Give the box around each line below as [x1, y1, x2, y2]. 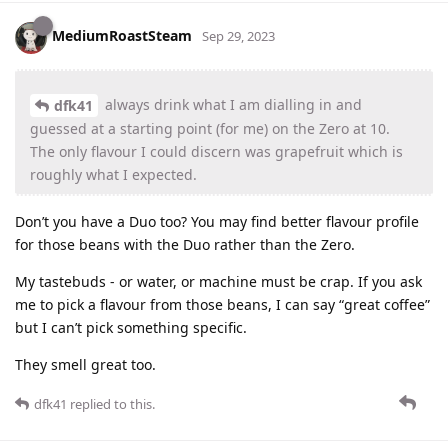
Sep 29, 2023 [202, 27, 275, 46]
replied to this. [67, 395, 155, 414]
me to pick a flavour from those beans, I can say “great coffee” [15, 295, 430, 315]
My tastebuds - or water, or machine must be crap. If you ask [15, 272, 422, 292]
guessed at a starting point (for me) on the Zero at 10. [30, 119, 390, 139]
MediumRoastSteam [52, 26, 192, 46]
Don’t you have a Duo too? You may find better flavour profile [15, 212, 419, 232]
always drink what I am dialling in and [101, 94, 362, 114]
